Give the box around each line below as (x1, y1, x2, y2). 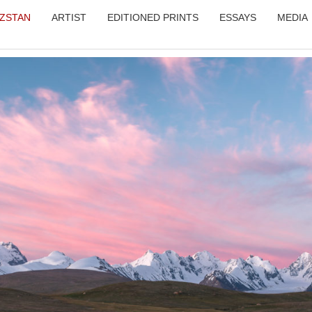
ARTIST (52, 12, 87, 23)
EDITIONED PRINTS (107, 12, 199, 23)
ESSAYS (219, 12, 257, 23)
